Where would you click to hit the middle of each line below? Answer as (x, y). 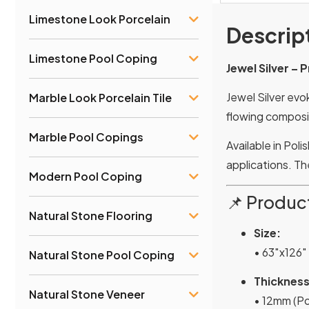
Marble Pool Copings (86, 137)
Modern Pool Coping (86, 176)
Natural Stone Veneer (87, 294)
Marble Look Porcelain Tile (100, 97)
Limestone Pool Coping (93, 58)
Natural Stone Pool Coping (102, 255)
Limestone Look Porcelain (100, 19)
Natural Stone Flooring (91, 215)
